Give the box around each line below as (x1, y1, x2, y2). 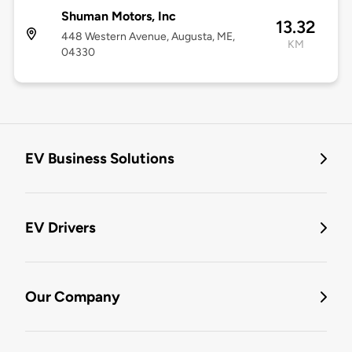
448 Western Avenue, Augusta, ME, (60, 30, 235, 44)
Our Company (25, 288, 120, 306)
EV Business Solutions (25, 149, 174, 168)
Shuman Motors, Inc (60, 9, 176, 24)
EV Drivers (25, 218, 96, 237)
